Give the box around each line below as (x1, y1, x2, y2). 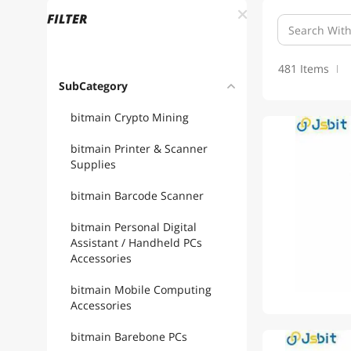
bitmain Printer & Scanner (71, 141, 208, 156)
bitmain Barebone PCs (71, 329, 187, 344)
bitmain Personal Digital (71, 219, 197, 234)
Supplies (71, 157, 116, 172)
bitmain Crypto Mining (71, 110, 189, 125)
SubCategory (59, 78, 128, 93)
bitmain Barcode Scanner (71, 188, 204, 203)
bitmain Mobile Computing (71, 282, 212, 297)
